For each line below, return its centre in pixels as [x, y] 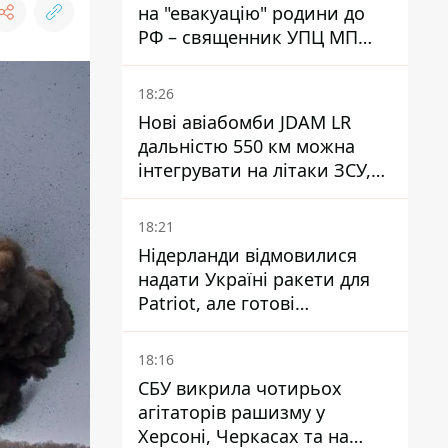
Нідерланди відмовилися [247, 255]
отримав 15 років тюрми [247, 61]
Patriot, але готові [216, 303]
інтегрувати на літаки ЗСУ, [254, 170]
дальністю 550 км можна [246, 146]
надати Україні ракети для [254, 279]
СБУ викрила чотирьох [240, 388]
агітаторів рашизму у [231, 412]
